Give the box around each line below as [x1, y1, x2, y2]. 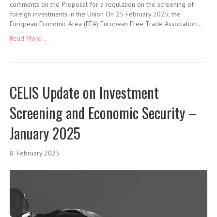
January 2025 [10, 122, 80, 144]
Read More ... [10, 33, 49, 43]
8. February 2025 [10, 148, 60, 157]
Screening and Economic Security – [10, 101, 196, 124]
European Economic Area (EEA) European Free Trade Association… [10, 19, 202, 28]
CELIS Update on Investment [10, 81, 159, 103]
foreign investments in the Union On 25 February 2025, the [10, 9, 181, 18]
